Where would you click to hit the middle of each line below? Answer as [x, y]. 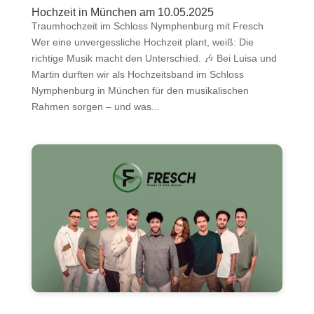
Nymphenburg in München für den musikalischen [140, 91]
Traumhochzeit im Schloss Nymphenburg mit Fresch [147, 26]
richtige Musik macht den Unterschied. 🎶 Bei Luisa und [154, 59]
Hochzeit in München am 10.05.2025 [122, 13]
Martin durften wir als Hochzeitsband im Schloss [137, 75]
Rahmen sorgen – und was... [95, 107]
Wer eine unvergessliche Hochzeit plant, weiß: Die [142, 42]
